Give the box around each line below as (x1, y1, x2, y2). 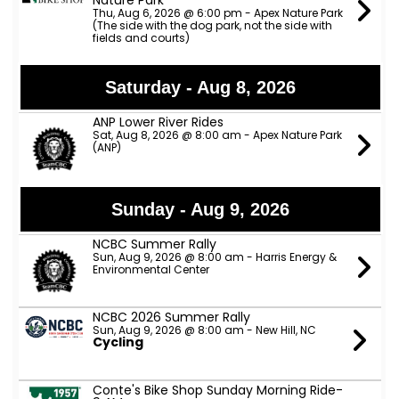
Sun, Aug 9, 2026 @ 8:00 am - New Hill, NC (92, 322, 316, 338)
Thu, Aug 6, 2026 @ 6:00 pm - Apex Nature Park (92, 5, 343, 20)
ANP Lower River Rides (92, 113, 224, 131)
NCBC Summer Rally (92, 235, 216, 253)
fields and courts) (92, 30, 190, 45)
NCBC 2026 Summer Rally (92, 308, 250, 326)
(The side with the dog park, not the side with (92, 18, 332, 33)
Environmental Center (92, 262, 209, 277)
